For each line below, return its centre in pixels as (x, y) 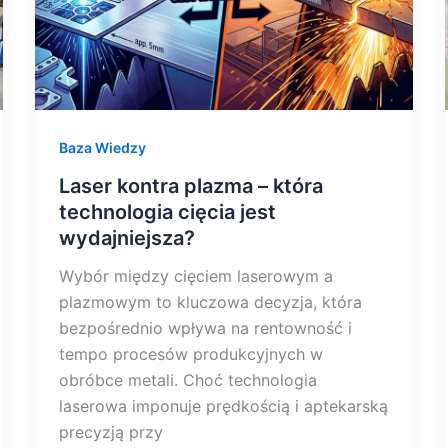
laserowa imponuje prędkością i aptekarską (223, 405)
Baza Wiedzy (102, 148)
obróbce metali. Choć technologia (187, 379)
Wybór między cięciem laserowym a (195, 275)
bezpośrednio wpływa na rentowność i (205, 327)
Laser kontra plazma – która (190, 185)
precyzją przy (110, 431)
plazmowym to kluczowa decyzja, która (210, 301)
